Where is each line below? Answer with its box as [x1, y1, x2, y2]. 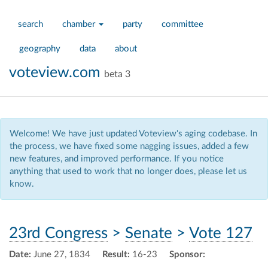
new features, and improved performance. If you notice [10, 154, 224, 163]
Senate [125, 226, 172, 241]
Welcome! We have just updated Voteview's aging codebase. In [10, 129, 257, 138]
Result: [102, 249, 130, 259]
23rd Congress [9, 226, 108, 241]
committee [162, 20, 203, 29]
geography [19, 44, 60, 53]
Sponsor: [169, 249, 205, 259]
